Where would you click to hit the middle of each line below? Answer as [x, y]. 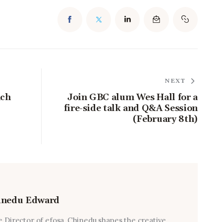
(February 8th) [165, 119]
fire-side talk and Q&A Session [131, 109]
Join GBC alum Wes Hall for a [132, 98]
